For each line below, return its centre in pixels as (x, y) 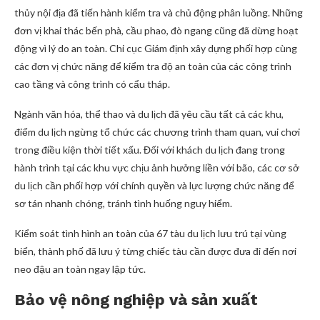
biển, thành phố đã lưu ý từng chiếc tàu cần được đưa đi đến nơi (155, 251)
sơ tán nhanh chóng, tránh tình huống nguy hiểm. (123, 203)
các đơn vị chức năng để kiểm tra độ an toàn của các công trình (153, 66)
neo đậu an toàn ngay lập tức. (80, 269)
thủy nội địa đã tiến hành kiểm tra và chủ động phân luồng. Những (159, 12)
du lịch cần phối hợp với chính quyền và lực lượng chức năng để (154, 185)
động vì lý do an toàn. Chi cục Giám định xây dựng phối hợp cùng (156, 48)
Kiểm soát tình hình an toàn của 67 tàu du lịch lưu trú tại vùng (150, 233)
